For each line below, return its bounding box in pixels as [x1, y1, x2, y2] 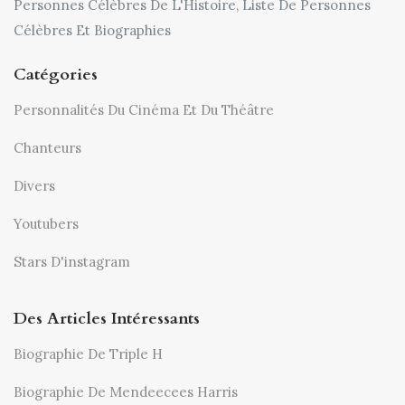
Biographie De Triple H [14, 345, 163, 363]
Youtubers [14, 215, 79, 233]
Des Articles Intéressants [14, 307, 200, 331]
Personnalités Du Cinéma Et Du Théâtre [14, 101, 274, 119]
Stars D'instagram [14, 253, 130, 271]
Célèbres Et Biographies [14, 22, 171, 40]
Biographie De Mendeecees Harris [14, 383, 238, 401]
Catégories [14, 63, 98, 87]
